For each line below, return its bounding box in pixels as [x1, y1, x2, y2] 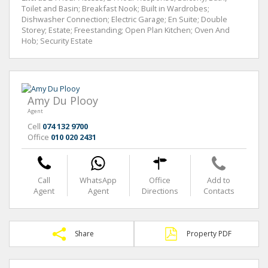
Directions [141, 185, 178, 196]
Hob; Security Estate [22, 35, 93, 46]
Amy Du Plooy [28, 93, 98, 108]
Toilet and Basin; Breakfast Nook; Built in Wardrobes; [22, 3, 209, 14]
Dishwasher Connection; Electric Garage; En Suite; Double [22, 14, 227, 25]
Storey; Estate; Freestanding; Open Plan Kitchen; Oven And [22, 25, 230, 35]
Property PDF [187, 229, 232, 239]
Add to [207, 175, 231, 185]
